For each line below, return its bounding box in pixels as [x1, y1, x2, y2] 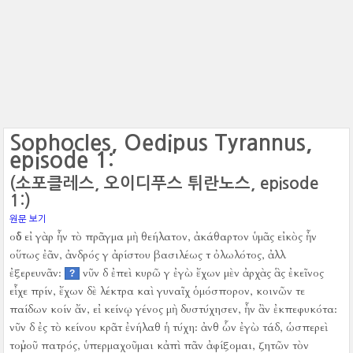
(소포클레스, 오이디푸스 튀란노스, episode [9, 175, 319, 191]
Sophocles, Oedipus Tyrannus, [9, 132, 313, 154]
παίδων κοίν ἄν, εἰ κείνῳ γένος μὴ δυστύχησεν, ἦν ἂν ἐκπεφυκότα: [9, 302, 338, 317]
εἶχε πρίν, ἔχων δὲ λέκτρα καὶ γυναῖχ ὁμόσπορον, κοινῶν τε [9, 284, 306, 299]
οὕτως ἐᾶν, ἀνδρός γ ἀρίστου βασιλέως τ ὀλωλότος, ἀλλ [9, 247, 286, 262]
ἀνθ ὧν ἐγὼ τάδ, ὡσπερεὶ [201, 320, 329, 335]
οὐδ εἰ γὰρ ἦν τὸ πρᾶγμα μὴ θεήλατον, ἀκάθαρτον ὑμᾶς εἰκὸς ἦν [9, 229, 318, 244]
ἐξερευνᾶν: [9, 266, 62, 281]
